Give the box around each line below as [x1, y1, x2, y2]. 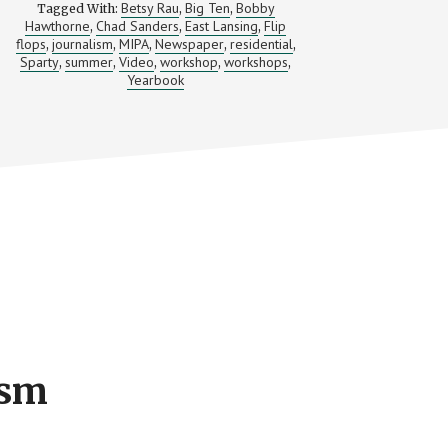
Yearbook [127, 71, 185, 89]
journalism [51, 35, 113, 53]
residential [229, 35, 293, 53]
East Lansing [185, 17, 259, 35]
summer [65, 53, 114, 71]
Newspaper [154, 35, 224, 53]
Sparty [20, 53, 60, 71]
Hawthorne [25, 17, 91, 35]
